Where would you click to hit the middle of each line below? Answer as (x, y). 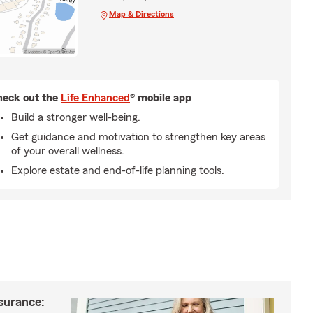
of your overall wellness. (68, 151)
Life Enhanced (95, 97)
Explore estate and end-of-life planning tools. (118, 170)
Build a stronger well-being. (76, 117)
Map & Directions (141, 14)
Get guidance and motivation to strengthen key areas (138, 137)
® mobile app (161, 97)
